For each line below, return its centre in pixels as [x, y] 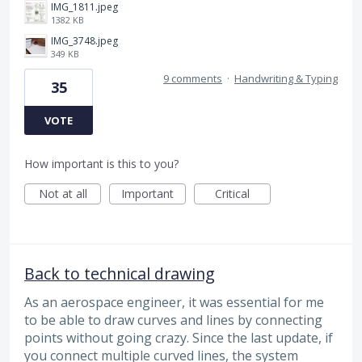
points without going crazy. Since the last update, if [179, 338]
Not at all [63, 194]
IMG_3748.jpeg [84, 41]
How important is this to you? [101, 164]
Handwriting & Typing [286, 79]
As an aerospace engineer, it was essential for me [174, 303]
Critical [232, 194]
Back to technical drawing [120, 274]
